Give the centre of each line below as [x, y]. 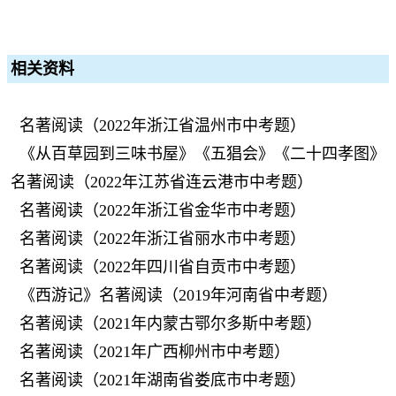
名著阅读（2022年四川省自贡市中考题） [163, 267]
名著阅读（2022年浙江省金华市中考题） [163, 210]
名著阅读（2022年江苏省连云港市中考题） [162, 182]
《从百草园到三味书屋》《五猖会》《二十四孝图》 [202, 154]
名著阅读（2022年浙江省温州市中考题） [163, 126]
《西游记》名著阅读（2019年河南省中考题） [179, 295]
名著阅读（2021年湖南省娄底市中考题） [163, 380]
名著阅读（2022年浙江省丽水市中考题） [163, 239]
